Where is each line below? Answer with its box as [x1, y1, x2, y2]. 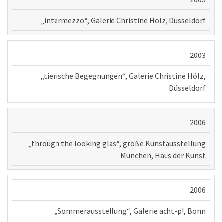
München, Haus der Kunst [120, 150, 206, 160]
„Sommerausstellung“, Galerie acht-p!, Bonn [54, 205, 206, 216]
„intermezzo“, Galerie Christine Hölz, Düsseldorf [41, 15, 206, 25]
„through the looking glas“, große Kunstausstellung [28, 138, 206, 148]
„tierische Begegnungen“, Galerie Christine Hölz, [41, 70, 206, 81]
